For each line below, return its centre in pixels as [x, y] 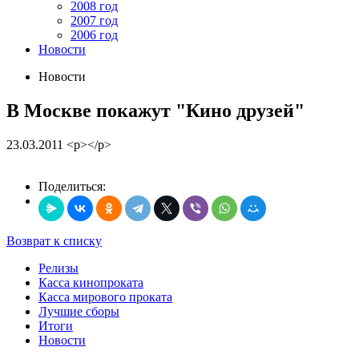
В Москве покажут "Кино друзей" [155, 110]
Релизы [58, 268]
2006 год [94, 35]
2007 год [94, 20]
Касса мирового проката [105, 296]
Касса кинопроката [91, 282]
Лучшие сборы [79, 311]
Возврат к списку [54, 240]
